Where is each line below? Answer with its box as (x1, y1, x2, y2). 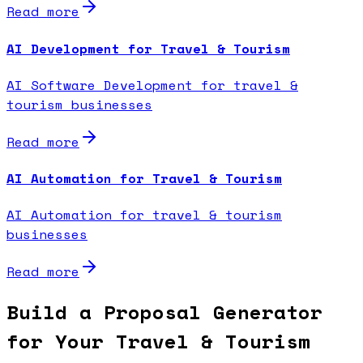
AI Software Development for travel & (6, 75, 298, 95)
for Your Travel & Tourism (6, 327, 310, 357)
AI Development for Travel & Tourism (6, 38, 290, 58)
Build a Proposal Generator (6, 297, 322, 327)
